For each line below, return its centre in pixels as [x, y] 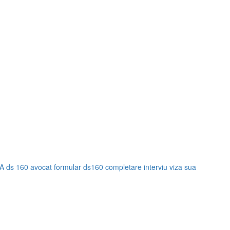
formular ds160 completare [98, 167]
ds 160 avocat [29, 167]
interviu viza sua [170, 167]
